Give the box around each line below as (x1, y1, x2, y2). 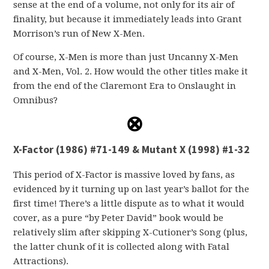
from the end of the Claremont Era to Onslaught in (13, 80, 237, 91)
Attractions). (13, 255, 69, 267)
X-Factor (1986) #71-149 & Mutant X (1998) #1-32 (13, 142, 250, 156)
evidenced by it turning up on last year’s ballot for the (13, 183, 250, 195)
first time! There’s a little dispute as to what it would (13, 198, 245, 209)
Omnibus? (13, 94, 58, 106)
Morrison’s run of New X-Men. (13, 28, 145, 39)
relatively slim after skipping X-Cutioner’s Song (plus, (13, 226, 248, 238)
